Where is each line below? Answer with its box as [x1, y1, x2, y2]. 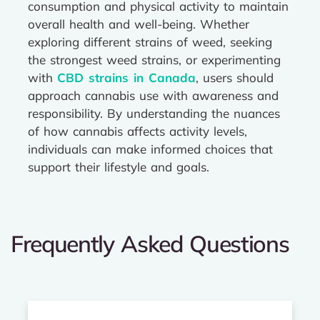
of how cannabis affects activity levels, [28, 124, 247, 139]
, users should [196, 70, 274, 85]
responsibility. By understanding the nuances [28, 106, 280, 121]
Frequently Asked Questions [11, 229, 289, 258]
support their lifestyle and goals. [28, 159, 209, 174]
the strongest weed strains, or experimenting [28, 52, 281, 67]
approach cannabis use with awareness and [28, 88, 279, 103]
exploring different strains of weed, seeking [28, 34, 272, 49]
